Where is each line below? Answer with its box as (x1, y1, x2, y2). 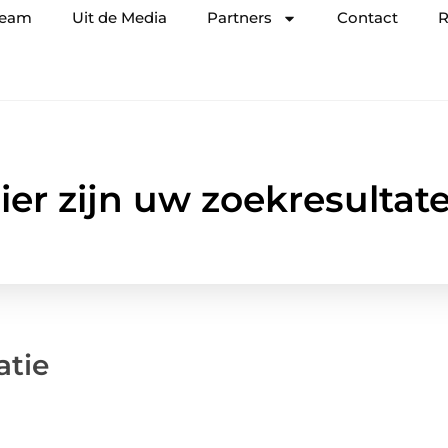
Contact (337, 8, 398, 27)
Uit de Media (72, 8, 167, 27)
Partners (207, 8, 272, 27)
